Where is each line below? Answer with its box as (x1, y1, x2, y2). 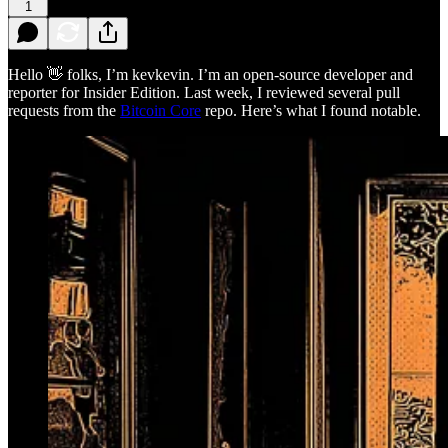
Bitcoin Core (120, 101, 201, 119)
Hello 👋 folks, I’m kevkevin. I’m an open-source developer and (8, 65, 413, 83)
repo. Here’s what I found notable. (201, 101, 421, 119)
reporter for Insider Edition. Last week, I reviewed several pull (8, 83, 400, 101)
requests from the (8, 101, 120, 119)
